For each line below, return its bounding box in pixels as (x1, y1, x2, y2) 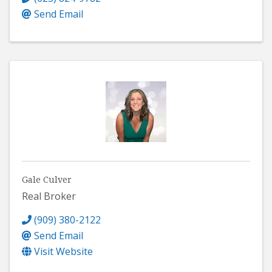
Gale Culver (22, 174, 72, 186)
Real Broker (22, 189, 76, 203)
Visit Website (34, 244, 93, 258)
